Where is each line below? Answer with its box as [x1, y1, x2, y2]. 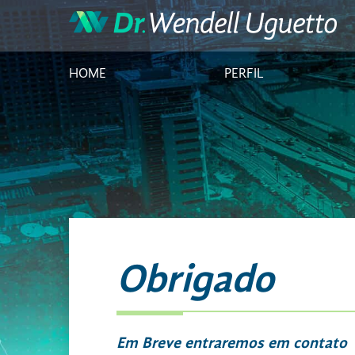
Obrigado [116, 261, 274, 301]
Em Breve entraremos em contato [116, 336, 347, 352]
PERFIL [223, 67, 264, 81]
